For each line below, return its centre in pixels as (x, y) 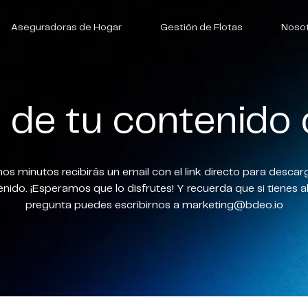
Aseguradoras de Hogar (66, 27)
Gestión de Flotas (201, 27)
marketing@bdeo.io (232, 205)
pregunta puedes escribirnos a (103, 205)
